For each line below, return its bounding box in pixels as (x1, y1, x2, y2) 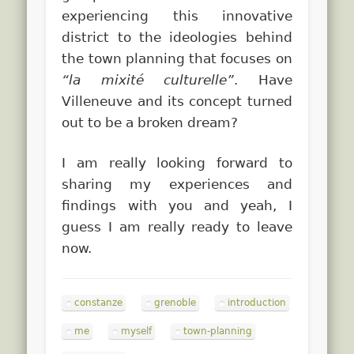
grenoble (154, 296, 197, 308)
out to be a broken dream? (62, 114, 239, 130)
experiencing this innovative (62, 7, 292, 24)
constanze (74, 296, 123, 308)
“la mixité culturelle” (62, 71, 235, 88)
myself (121, 325, 153, 337)
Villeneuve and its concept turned (62, 92, 292, 109)
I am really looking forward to (62, 154, 292, 171)
